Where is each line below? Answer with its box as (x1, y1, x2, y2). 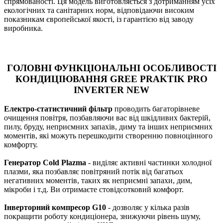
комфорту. (4, 140, 38, 149)
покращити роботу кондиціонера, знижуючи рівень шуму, (4, 212, 201, 221)
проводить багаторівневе (112, 105, 200, 113)
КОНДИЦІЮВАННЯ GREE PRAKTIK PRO (15, 73, 208, 84)
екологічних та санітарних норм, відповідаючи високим (4, 6, 194, 15)
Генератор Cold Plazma (4, 158, 86, 167)
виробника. (4, 24, 43, 33)
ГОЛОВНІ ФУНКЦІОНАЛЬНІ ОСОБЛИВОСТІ (6, 62, 217, 73)
